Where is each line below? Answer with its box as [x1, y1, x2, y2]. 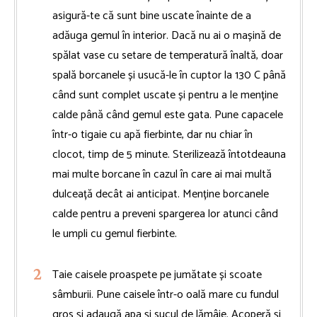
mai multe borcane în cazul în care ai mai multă [52, 165, 272, 184]
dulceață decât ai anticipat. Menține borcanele [52, 185, 269, 204]
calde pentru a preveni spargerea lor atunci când [52, 204, 278, 224]
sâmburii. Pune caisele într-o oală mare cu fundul [52, 285, 279, 304]
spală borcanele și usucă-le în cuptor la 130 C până [52, 66, 286, 85]
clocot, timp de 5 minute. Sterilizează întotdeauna [52, 145, 286, 164]
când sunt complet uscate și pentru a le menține [52, 86, 278, 105]
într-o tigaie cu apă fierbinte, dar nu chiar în [52, 125, 253, 144]
